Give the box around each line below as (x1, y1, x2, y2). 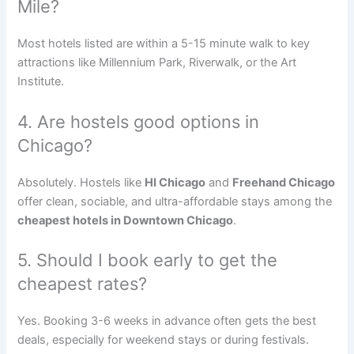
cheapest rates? (17, 273, 148, 294)
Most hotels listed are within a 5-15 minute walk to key (17, 36, 311, 51)
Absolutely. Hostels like (17, 175, 145, 190)
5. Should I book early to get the (17, 249, 278, 270)
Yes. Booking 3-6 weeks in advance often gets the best (17, 313, 317, 328)
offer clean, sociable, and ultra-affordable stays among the (17, 194, 333, 209)
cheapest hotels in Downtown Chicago (17, 213, 234, 228)
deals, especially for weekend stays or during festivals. (17, 332, 310, 347)
